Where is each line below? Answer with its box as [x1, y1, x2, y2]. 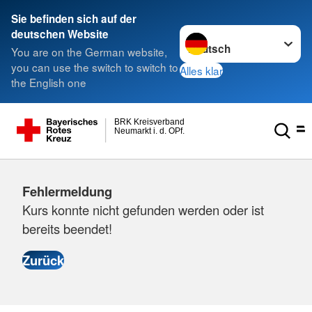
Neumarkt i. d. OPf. [114, 125, 185, 136]
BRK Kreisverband [114, 117, 185, 127]
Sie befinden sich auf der [11, 11, 136, 26]
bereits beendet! [22, 219, 112, 237]
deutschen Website [11, 26, 109, 42]
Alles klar [180, 62, 224, 78]
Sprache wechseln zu [179, 24, 284, 40]
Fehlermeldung [22, 182, 112, 201]
